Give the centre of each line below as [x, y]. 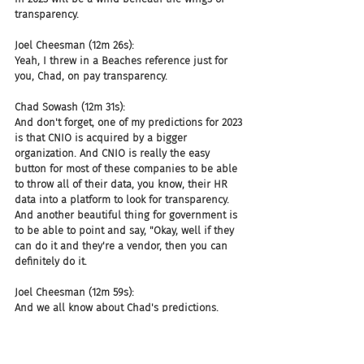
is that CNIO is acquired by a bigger [102, 138]
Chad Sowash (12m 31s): [70, 107]
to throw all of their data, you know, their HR [123, 184]
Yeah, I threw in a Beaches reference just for [123, 61]
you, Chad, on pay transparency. [91, 76]
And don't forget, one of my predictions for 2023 [130, 122]
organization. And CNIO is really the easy [114, 153]
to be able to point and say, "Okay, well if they [126, 230]
